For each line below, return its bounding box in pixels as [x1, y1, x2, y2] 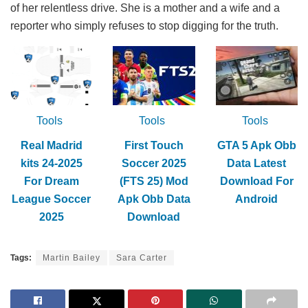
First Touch [124, 139, 184, 151]
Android [235, 192, 278, 205]
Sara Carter [116, 252, 167, 263]
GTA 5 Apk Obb [217, 139, 296, 151]
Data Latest [227, 157, 287, 169]
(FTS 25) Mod [119, 175, 188, 187]
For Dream [23, 175, 79, 187]
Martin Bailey [43, 252, 100, 263]
